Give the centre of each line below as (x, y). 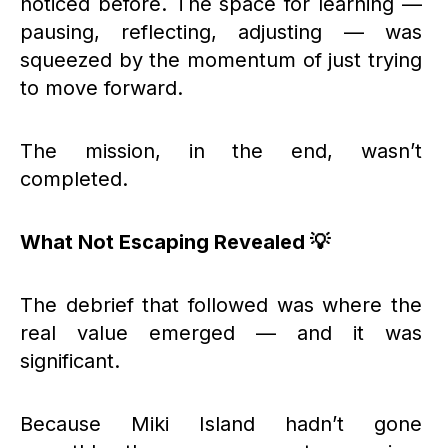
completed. (74, 179)
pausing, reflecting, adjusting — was (221, 32)
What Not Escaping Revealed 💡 (175, 242)
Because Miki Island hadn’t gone (221, 424)
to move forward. (101, 88)
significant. (70, 361)
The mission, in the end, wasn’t (221, 151)
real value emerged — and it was (221, 333)
